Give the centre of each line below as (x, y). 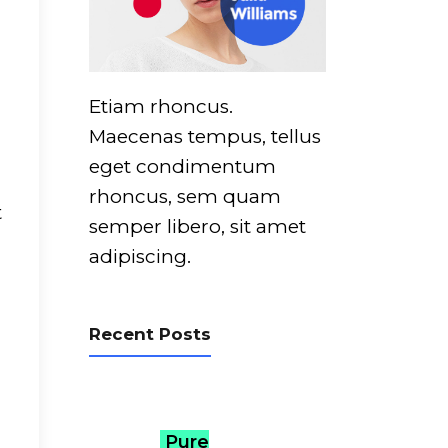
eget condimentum (182, 166)
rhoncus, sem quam (184, 196)
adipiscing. (139, 256)
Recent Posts (149, 333)
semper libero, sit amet (197, 226)
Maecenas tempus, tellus (204, 136)
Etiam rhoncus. (160, 106)
